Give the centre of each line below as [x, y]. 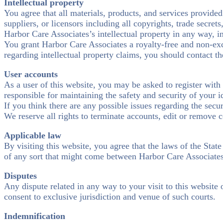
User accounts [31, 74]
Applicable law [33, 136]
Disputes [20, 176]
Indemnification [35, 216]
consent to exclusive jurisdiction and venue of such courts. [110, 197]
